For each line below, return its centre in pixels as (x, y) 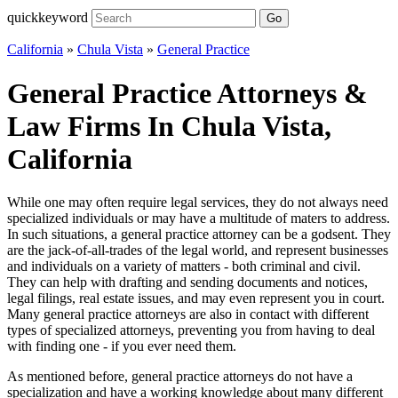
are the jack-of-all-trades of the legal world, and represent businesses (198, 251)
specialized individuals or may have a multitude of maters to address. (199, 219)
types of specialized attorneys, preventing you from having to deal (191, 330)
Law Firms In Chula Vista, (169, 126)
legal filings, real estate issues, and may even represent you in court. (196, 298)
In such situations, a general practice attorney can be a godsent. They (199, 235)
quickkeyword (48, 18)
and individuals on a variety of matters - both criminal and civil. (184, 267)
